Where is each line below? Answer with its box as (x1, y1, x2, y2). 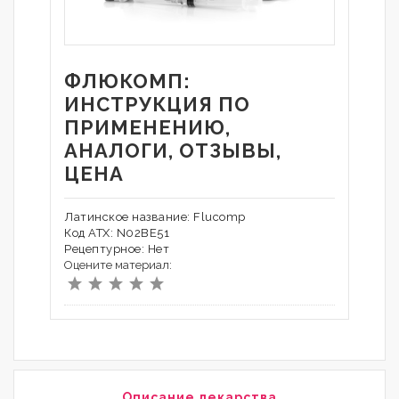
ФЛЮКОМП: (64, 69, 191, 93)
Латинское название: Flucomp (64, 210, 246, 224)
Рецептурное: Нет (64, 242, 169, 256)
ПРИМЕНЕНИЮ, (64, 116, 231, 139)
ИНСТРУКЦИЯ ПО (64, 93, 250, 116)
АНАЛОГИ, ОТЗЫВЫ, (64, 139, 281, 162)
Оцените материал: (64, 258, 172, 272)
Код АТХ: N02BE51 (64, 226, 169, 240)
